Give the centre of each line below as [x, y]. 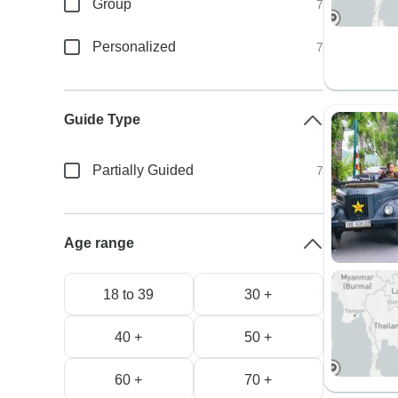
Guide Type [103, 119]
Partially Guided [143, 170]
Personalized [135, 47]
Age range [99, 243]
